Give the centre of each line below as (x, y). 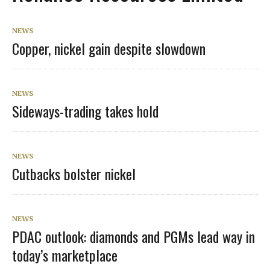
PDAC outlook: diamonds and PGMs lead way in (133, 236)
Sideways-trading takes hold (85, 111)
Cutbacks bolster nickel (74, 173)
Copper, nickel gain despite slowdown (109, 48)
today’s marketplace (65, 255)
